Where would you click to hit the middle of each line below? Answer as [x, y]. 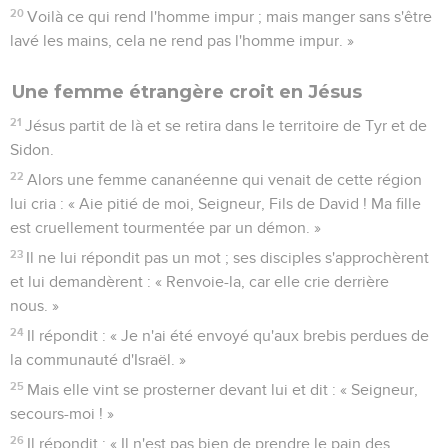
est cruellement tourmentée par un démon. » [165, 227]
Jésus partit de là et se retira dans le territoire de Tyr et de [226, 125]
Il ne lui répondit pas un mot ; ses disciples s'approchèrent [228, 257]
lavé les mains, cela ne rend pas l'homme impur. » [182, 40]
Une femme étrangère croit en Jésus [187, 91]
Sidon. [32, 149]
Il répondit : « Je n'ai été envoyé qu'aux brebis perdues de [228, 335]
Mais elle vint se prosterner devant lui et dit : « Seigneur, [223, 389]
